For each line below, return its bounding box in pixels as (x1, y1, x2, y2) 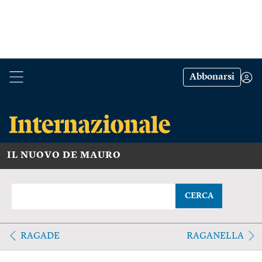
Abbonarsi (189, 73, 235, 82)
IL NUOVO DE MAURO (7, 150, 121, 160)
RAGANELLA (186, 231, 244, 241)
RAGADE (20, 231, 60, 241)
